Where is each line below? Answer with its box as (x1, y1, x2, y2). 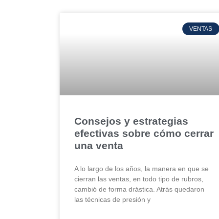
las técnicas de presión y (74, 195, 151, 203)
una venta (74, 139, 123, 151)
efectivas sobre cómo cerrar (74, 127, 214, 139)
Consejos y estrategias (74, 115, 188, 127)
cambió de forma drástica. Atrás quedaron (74, 185, 204, 193)
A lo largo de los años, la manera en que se (74, 164, 209, 173)
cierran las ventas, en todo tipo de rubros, (74, 175, 203, 183)
